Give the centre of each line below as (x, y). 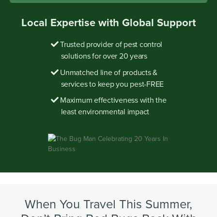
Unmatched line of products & (108, 72)
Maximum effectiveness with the (112, 100)
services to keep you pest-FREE (112, 84)
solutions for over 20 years (104, 56)
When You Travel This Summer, (108, 203)
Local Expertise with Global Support (108, 23)
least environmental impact (105, 112)
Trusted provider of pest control (110, 44)
